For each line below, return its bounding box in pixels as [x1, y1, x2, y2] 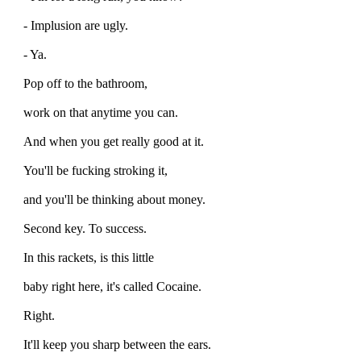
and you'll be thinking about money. [23, 192, 205, 206]
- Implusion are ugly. [23, 18, 128, 32]
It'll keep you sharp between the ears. [23, 337, 211, 351]
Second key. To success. [23, 221, 147, 235]
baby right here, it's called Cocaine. [23, 279, 201, 293]
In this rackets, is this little [23, 250, 154, 264]
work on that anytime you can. [23, 105, 178, 119]
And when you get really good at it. [23, 134, 204, 148]
